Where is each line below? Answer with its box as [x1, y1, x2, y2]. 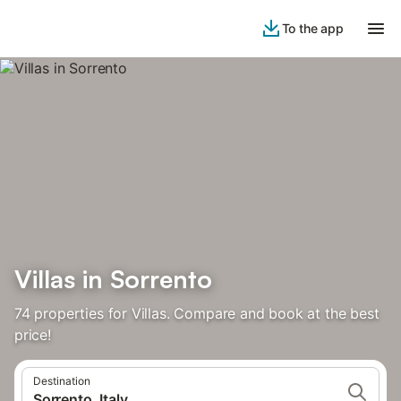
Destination [33, 374, 90, 388]
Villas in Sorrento [14, 263, 212, 294]
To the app [281, 21, 344, 36]
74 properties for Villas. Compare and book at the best [14, 304, 380, 322]
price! [14, 326, 51, 344]
